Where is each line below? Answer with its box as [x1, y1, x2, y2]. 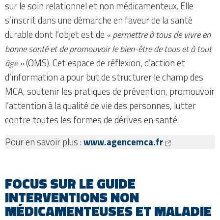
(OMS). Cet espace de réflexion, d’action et [24, 56, 185, 70]
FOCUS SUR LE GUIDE [5, 173, 136, 194]
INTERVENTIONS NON [5, 187, 139, 208]
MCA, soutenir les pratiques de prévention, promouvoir [5, 84, 215, 99]
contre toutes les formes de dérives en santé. [5, 113, 179, 127]
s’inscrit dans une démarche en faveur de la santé [5, 13, 192, 27]
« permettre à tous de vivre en [107, 27, 211, 42]
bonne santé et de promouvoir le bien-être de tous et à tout [5, 42, 212, 56]
